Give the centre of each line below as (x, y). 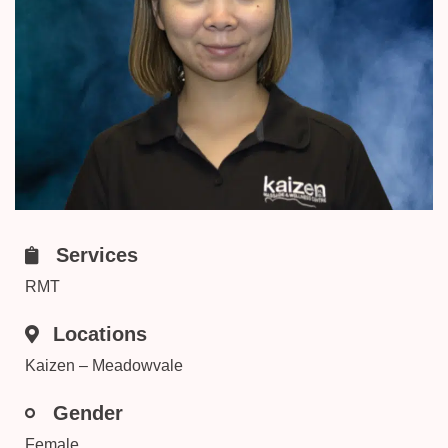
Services (96, 255)
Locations (99, 334)
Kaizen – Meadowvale (104, 366)
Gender (87, 413)
